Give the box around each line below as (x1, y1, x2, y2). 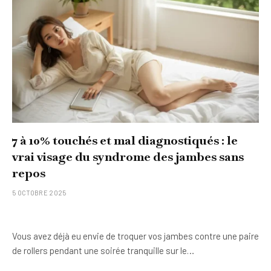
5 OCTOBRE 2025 (12, 188, 67, 197)
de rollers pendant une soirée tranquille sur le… (12, 244, 194, 256)
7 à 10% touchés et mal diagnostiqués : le (12, 132, 238, 148)
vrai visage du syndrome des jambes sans (12, 148, 244, 165)
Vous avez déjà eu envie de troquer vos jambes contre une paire (12, 230, 259, 241)
